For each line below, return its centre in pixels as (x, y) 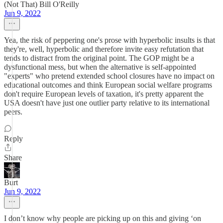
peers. (13, 112)
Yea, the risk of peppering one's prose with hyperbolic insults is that (110, 40)
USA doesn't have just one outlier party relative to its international (107, 103)
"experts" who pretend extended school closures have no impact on (109, 76)
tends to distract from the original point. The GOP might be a (99, 58)
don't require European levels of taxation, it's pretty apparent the (104, 94)
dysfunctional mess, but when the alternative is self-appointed (100, 67)
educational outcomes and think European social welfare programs (108, 85)
